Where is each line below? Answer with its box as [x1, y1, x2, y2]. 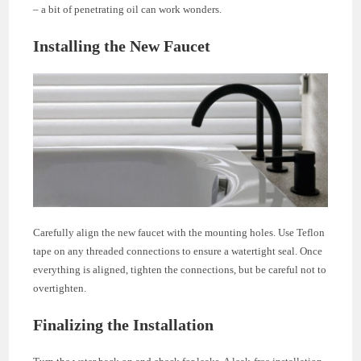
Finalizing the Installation [33, 315, 214, 334]
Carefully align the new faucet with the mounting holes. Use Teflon [33, 226, 326, 239]
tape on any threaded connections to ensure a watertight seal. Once [33, 244, 323, 257]
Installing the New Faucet [33, 36, 211, 55]
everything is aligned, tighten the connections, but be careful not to [33, 263, 327, 276]
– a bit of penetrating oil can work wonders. [33, 2, 222, 15]
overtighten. [33, 281, 87, 294]
